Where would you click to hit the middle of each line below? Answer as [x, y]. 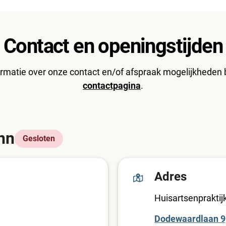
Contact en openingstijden [113, 46]
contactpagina [112, 85]
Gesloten [39, 138]
